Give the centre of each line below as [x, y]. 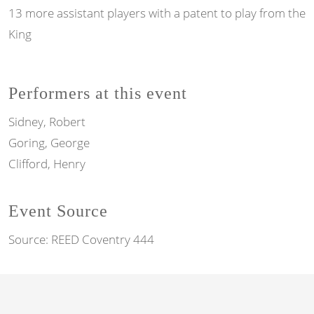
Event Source [58, 211]
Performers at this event [98, 93]
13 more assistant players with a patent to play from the [157, 13]
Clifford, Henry [47, 163]
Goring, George [49, 142]
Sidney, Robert [47, 121]
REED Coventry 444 [103, 239]
